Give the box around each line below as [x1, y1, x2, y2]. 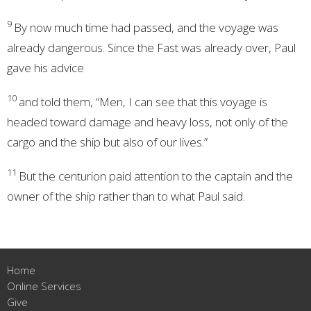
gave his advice [7, 59, 84, 76]
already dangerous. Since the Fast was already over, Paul [7, 39, 296, 56]
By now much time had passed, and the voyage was [14, 19, 278, 35]
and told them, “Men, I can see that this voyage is [19, 93, 267, 110]
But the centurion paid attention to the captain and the [19, 167, 293, 184]
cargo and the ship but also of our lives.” [7, 133, 208, 150]
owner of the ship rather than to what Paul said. [7, 187, 245, 204]
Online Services [7, 278, 81, 293]
